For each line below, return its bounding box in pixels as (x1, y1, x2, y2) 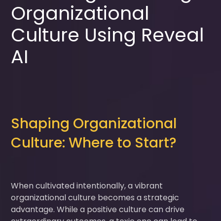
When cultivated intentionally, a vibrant (11, 180, 163, 191)
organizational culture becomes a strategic (11, 191, 180, 203)
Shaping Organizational (11, 113, 177, 133)
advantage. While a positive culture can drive (11, 203, 185, 215)
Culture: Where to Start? (11, 133, 177, 152)
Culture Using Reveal (11, 21, 204, 48)
